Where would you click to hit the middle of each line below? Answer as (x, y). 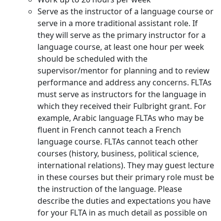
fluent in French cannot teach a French (109, 129)
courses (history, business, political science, (118, 153)
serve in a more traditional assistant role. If (118, 23)
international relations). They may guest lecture (126, 165)
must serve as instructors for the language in (122, 94)
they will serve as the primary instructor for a (122, 35)
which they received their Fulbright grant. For (122, 106)
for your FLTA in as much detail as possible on (122, 212)
